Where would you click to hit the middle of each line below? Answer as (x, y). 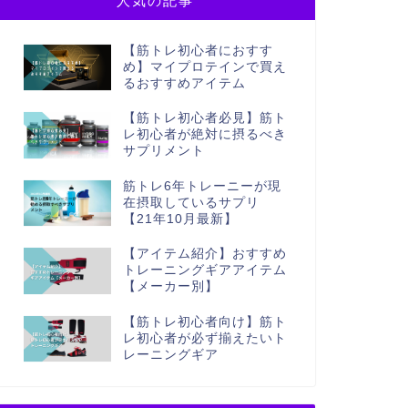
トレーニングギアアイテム (204, 270)
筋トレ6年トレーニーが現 (202, 186)
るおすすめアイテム (184, 83)
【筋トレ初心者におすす (198, 51)
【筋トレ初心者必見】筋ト (204, 118)
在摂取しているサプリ (191, 202)
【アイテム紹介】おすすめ (204, 254)
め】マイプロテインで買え (204, 67)
